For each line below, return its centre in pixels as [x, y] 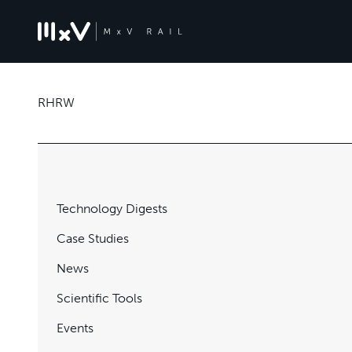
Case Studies [93, 238]
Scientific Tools [99, 298]
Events [75, 328]
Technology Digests [112, 209]
